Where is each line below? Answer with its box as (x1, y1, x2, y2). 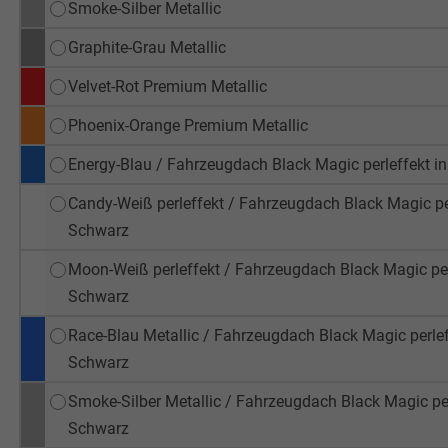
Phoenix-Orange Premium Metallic (67, 115, 308, 135)
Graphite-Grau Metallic (67, 37, 226, 57)
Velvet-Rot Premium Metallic (67, 76, 267, 96)
